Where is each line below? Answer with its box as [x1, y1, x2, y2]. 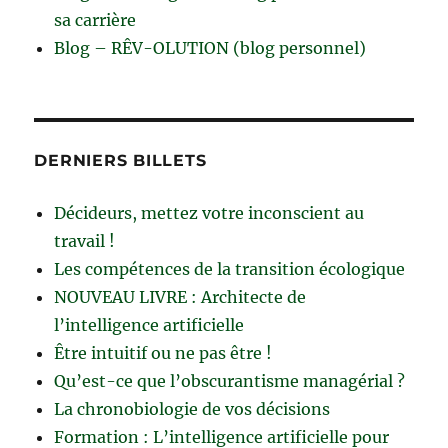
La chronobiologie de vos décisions [54, 399, 331, 420]
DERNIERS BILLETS [34, 151, 207, 171]
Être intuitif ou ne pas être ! [54, 343, 273, 364]
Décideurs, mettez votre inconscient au [54, 203, 365, 224]
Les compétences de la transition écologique [54, 259, 406, 280]
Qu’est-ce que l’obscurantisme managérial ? [54, 371, 406, 392]
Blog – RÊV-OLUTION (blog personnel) [54, 38, 367, 59]
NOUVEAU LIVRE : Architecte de [54, 287, 307, 308]
